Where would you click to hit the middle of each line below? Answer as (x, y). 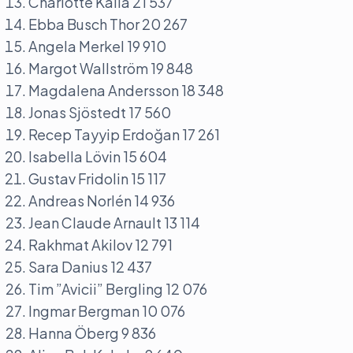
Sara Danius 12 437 (90, 267)
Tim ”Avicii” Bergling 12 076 (118, 289)
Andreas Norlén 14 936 (102, 201)
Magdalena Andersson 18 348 (126, 90)
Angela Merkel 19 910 (97, 46)
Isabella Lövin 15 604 (98, 156)
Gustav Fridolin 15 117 (97, 178)
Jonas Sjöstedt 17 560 (100, 112)
